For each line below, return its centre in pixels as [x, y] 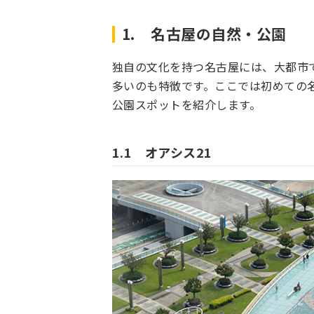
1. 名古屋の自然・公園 [204, 34]
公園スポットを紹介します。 [187, 105]
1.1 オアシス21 [162, 152]
